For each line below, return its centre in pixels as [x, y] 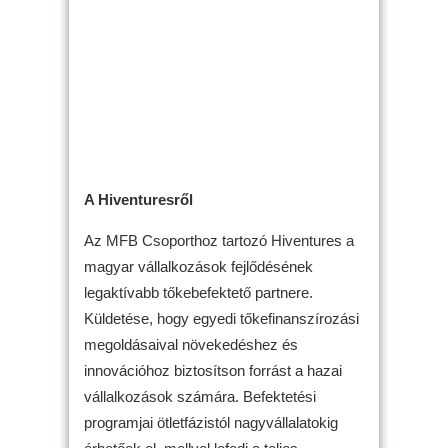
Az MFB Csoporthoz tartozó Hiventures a [219, 240]
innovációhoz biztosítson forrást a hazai [213, 370]
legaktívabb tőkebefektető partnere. [198, 292]
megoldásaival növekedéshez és [191, 344]
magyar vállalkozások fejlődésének [198, 266]
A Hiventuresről [138, 199]
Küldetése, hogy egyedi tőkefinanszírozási [221, 318]
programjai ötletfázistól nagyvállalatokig [211, 422]
